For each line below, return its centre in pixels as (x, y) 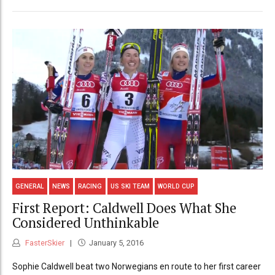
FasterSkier (44, 242)
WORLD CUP (176, 186)
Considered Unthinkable (86, 223)
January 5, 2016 (116, 242)
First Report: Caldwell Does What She (124, 208)
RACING (90, 186)
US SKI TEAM (130, 186)
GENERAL (30, 186)
